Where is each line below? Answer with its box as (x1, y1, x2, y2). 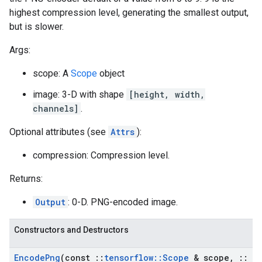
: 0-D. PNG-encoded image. (68, 196, 178, 208)
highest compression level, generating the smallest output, (9, 7, 249, 18)
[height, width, (129, 89, 205, 100)
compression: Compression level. (33, 150, 170, 161)
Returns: (9, 173, 43, 184)
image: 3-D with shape (33, 89, 126, 100)
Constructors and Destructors (14, 225, 129, 235)
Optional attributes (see (9, 126, 108, 137)
